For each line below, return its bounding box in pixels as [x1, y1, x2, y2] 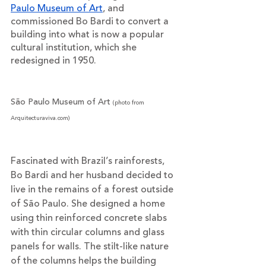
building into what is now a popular [11, 27, 166, 42]
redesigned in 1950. [11, 53, 99, 68]
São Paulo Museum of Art [11, 95, 110, 109]
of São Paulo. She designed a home [11, 196, 167, 211]
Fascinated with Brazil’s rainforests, [11, 153, 167, 168]
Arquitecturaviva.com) [11, 113, 69, 123]
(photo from [113, 97, 146, 107]
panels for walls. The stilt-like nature [11, 239, 171, 254]
